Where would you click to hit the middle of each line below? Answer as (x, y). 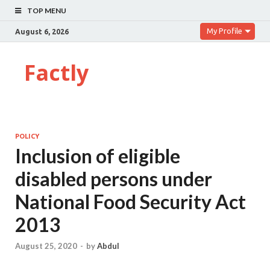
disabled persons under (114, 179)
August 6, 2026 (42, 31)
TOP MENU (47, 11)
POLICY (27, 136)
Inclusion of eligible (98, 156)
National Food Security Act (130, 202)
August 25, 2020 (46, 246)
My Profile (224, 31)
